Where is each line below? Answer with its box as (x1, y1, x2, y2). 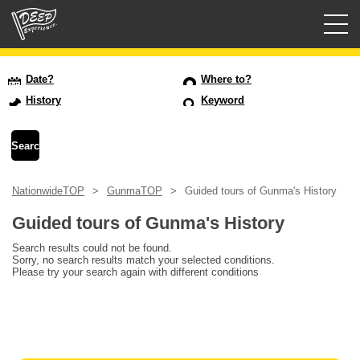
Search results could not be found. (12, 242, 172, 255)
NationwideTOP (12, 185, 84, 198)
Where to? (201, 73, 252, 86)
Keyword (201, 94, 245, 107)
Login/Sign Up (18, 105, 84, 117)
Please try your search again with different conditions (12, 266, 259, 279)
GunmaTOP (107, 185, 162, 198)
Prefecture (22, 148, 71, 160)
